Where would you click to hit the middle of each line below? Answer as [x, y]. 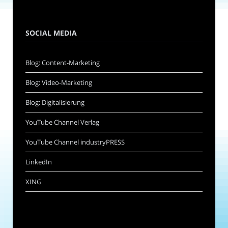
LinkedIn [39, 162]
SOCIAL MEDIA [51, 33]
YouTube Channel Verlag [62, 122]
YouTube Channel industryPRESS [75, 142]
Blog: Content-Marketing [63, 63]
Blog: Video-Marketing [59, 83]
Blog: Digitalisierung [55, 103]
